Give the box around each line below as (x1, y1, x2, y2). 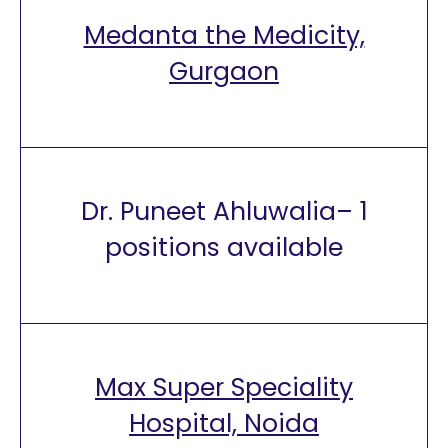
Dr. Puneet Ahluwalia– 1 (80, 194, 368, 229)
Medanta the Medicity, (83, 18, 365, 53)
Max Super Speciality (95, 370, 353, 405)
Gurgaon (169, 54, 279, 89)
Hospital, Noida (129, 406, 319, 441)
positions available (105, 230, 343, 265)
